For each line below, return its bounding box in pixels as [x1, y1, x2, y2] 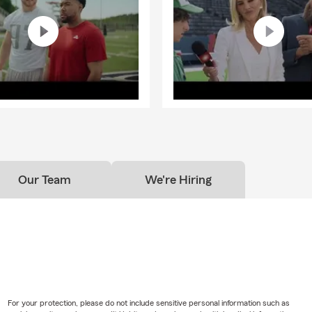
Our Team [18, 173, 71, 186]
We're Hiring [145, 173, 212, 186]
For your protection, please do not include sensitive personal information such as [7, 298, 290, 307]
